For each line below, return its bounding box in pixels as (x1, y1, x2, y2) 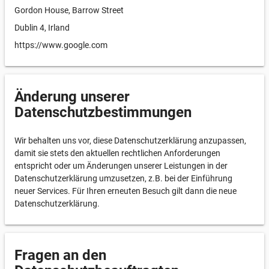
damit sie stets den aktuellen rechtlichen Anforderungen (14, 148, 220, 158)
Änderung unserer (14, 88, 130, 105)
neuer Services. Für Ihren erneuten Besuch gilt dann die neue (14, 186, 237, 196)
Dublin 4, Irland (14, 23, 70, 32)
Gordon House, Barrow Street (14, 5, 124, 15)
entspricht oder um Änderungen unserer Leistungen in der (14, 161, 228, 171)
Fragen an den (14, 247, 106, 264)
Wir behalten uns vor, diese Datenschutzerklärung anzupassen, (14, 136, 246, 145)
